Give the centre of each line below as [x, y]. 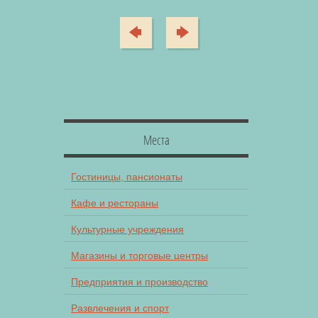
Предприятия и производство [139, 281]
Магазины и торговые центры [139, 255]
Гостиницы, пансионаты [127, 176]
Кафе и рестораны [115, 203]
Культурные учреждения [127, 229]
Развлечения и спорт [120, 308]
